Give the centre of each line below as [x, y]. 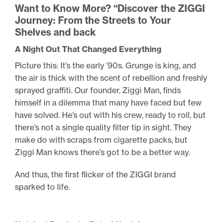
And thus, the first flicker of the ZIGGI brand [95, 175]
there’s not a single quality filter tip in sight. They [103, 127]
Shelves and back [55, 32]
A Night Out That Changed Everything [88, 49]
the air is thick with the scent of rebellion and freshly [111, 78]
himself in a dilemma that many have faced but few [108, 102]
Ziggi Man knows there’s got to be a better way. [102, 152]
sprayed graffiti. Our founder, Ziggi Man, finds [98, 90]
